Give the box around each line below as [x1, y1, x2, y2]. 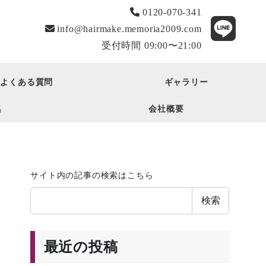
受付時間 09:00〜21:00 [101, 40, 202, 51]
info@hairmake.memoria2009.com [54, 24, 202, 34]
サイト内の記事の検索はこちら [30, 171, 154, 180]
